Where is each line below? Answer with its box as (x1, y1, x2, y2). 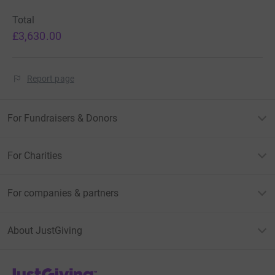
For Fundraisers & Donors (7, 112, 117, 125)
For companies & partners (7, 187, 118, 199)
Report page (27, 74, 74, 84)
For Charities (7, 150, 62, 162)
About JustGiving (7, 225, 82, 237)
